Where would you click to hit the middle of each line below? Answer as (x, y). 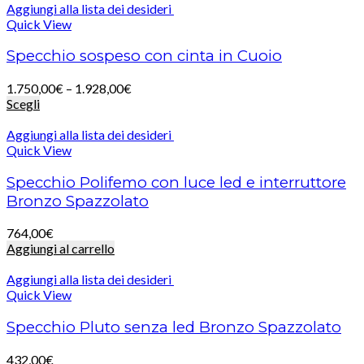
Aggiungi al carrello (61, 249)
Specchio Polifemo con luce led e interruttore (176, 182)
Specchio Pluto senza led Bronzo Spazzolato (174, 327)
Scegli (23, 104)
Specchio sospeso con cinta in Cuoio (144, 56)
